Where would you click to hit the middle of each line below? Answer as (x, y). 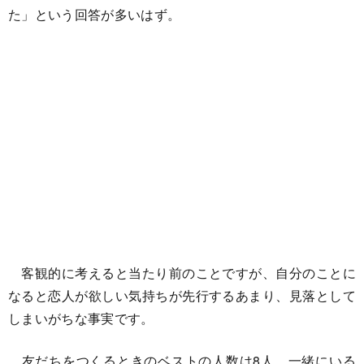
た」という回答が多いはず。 (95, 14)
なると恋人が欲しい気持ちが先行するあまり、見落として (182, 295)
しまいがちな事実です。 (81, 318)
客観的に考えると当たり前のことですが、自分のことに (182, 272)
